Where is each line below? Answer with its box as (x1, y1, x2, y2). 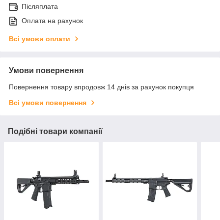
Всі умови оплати (9, 35, 70, 43)
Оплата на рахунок (22, 17, 83, 25)
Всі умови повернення (9, 99, 86, 107)
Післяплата (22, 2, 58, 11)
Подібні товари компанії (8, 127, 103, 136)
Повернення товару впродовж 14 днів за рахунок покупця (9, 83, 194, 91)
